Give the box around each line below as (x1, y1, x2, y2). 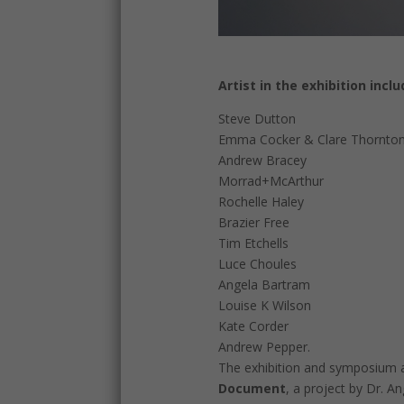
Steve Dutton (217, 110, 296, 128)
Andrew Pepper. (217, 338, 310, 356)
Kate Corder (217, 317, 289, 335)
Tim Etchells (217, 234, 289, 252)
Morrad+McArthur (217, 172, 324, 190)
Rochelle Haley (217, 193, 304, 211)
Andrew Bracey (217, 151, 307, 170)
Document (217, 380, 286, 398)
